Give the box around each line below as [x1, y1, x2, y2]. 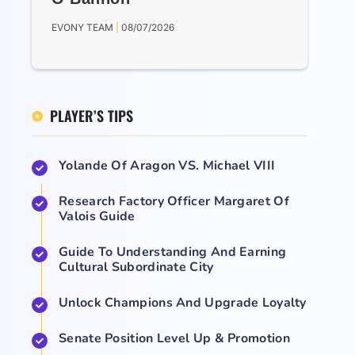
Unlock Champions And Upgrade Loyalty [59, 294, 307, 312]
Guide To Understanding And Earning [59, 243, 287, 261]
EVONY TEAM [52, 21, 116, 34]
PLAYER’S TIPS [49, 105, 133, 127]
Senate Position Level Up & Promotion [59, 330, 290, 348]
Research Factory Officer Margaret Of [59, 193, 289, 211]
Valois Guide [59, 208, 136, 226]
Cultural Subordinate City [59, 258, 214, 277]
